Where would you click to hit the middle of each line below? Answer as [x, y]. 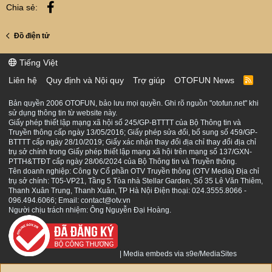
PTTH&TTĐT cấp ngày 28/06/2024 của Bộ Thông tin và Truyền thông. [123, 161]
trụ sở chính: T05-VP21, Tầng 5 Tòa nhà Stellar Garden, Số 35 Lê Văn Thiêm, [136, 181]
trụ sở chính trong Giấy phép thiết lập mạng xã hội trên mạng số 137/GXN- [130, 152]
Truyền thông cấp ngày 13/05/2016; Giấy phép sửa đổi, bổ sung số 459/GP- [133, 132]
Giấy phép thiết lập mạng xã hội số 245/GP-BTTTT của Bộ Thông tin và [125, 123]
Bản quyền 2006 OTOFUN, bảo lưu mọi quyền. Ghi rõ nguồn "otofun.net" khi [134, 103]
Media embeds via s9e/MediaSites [180, 254]
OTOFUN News [204, 80]
